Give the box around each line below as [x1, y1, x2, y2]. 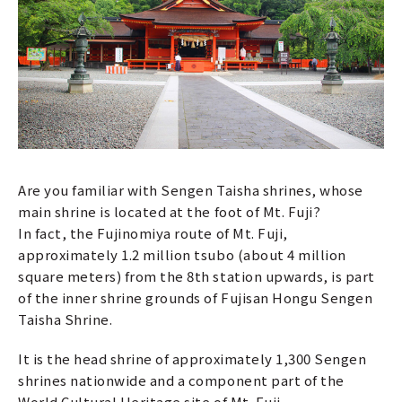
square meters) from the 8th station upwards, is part [18, 267, 375, 286]
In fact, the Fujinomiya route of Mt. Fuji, [18, 223, 288, 243]
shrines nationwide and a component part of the [18, 371, 345, 390]
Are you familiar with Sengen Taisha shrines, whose [18, 180, 363, 200]
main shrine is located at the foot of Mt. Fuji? [18, 202, 321, 222]
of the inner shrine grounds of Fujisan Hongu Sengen [18, 288, 373, 308]
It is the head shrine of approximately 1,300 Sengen [18, 349, 367, 369]
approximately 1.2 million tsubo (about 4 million [18, 245, 346, 265]
